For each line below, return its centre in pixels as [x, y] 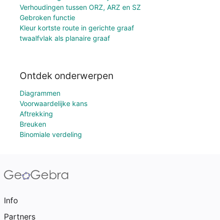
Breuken [33, 124]
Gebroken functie [47, 18]
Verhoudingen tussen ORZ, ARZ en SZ [80, 7]
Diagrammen [40, 93]
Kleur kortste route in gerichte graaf [77, 28]
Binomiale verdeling [51, 134]
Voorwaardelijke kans [54, 103]
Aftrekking [36, 114]
